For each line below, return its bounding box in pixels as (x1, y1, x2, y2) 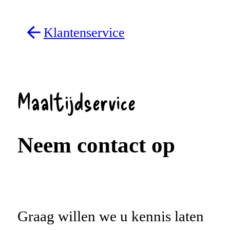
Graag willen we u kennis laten (17, 207, 204, 224)
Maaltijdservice (17, 87, 136, 115)
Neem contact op (17, 132, 175, 157)
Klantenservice (43, 25, 125, 40)
